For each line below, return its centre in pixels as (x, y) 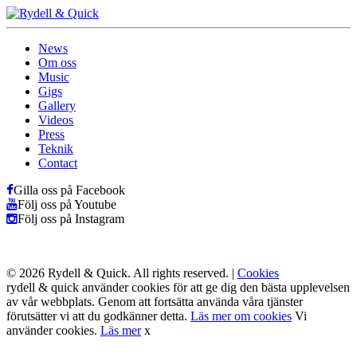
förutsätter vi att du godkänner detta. (98, 316)
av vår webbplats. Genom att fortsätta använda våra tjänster (155, 302)
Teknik (56, 149)
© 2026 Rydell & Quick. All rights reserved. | (122, 273)
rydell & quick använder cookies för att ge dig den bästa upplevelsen (178, 287)
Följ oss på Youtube (67, 204)
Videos (56, 120)
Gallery (57, 106)
